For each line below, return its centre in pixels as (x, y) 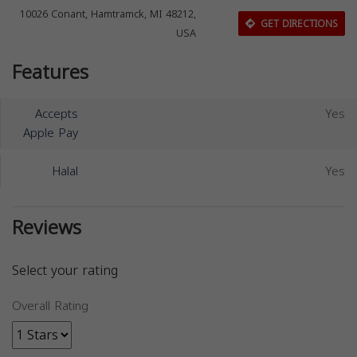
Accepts (56, 114)
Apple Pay (50, 133)
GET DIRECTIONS (297, 24)
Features (50, 73)
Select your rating (65, 271)
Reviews (47, 228)
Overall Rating (50, 306)
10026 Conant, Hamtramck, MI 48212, (108, 14)
